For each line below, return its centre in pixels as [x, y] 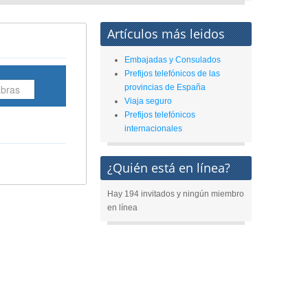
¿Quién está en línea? [169, 168]
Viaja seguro [148, 101]
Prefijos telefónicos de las [172, 74]
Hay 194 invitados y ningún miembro [176, 194]
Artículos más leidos [166, 34]
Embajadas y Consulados [173, 60]
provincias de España [165, 87]
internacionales [153, 129]
